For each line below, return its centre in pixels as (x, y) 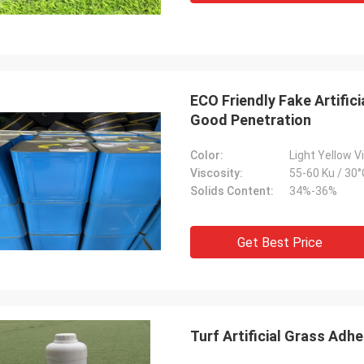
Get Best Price (279, 243)
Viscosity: (217, 173)
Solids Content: (232, 191)
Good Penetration (251, 120)
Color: (207, 155)
